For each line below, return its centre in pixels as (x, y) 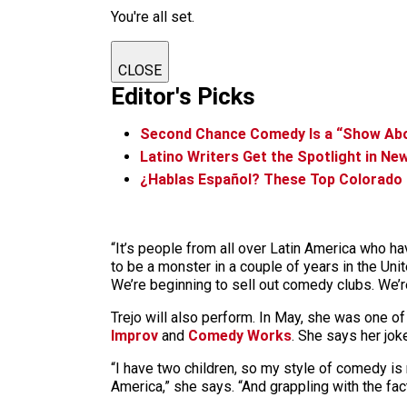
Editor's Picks (183, 97)
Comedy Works (240, 335)
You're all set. (153, 17)
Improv (134, 335)
